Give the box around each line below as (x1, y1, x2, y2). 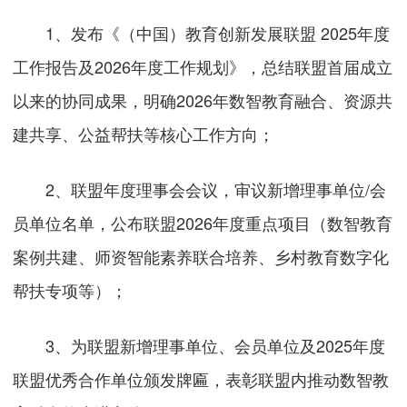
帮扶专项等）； (13, 277, 128, 302)
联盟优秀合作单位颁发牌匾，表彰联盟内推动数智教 (13, 366, 390, 391)
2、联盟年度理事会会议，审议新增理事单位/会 (13, 176, 387, 201)
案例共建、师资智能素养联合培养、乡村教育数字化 (13, 243, 390, 268)
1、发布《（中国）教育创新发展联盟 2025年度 (13, 20, 391, 45)
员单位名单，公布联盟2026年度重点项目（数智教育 (13, 210, 393, 234)
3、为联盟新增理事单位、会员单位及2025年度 (13, 333, 386, 357)
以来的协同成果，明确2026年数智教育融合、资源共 (13, 87, 393, 112)
